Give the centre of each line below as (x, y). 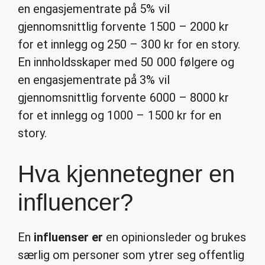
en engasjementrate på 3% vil (94, 80)
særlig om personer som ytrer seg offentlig (131, 255)
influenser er (69, 237)
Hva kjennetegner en (126, 174)
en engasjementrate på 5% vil (94, 9)
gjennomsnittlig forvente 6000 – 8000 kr (123, 98)
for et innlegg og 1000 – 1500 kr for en (119, 115)
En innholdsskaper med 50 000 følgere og (126, 62)
